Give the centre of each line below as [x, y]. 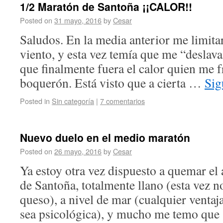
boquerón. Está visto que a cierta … [112, 83]
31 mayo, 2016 [78, 20]
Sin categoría [73, 101]
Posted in [36, 101]
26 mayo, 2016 [78, 151]
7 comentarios [122, 101]
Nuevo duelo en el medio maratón [105, 137]
